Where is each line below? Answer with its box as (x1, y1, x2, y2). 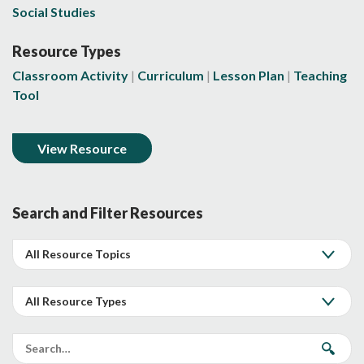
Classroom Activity (12, 67, 128, 83)
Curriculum (137, 67, 204, 83)
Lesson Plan (213, 67, 284, 83)
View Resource (37, 140, 127, 156)
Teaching (293, 67, 347, 83)
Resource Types (12, 41, 121, 60)
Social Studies (12, 3, 96, 19)
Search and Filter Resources (12, 203, 203, 222)
